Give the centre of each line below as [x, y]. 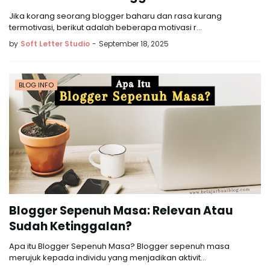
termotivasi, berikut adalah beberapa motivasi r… [105, 27]
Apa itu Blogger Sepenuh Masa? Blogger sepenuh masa [119, 246]
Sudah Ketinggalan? [71, 226]
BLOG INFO [36, 85]
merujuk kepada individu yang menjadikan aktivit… [108, 258]
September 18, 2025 [134, 44]
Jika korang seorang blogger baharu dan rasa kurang [115, 16]
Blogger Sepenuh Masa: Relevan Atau [121, 211]
